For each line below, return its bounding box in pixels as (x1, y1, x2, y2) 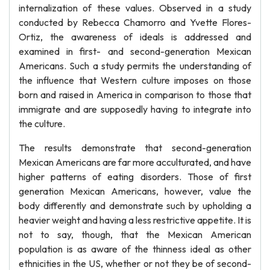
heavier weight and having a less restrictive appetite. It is (19, 214, 251, 226)
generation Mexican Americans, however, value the (19, 185, 251, 197)
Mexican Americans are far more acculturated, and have (19, 156, 251, 168)
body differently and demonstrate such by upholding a (19, 199, 251, 212)
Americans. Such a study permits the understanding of (19, 60, 251, 72)
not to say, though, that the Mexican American (19, 228, 251, 240)
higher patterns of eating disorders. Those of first (19, 171, 251, 183)
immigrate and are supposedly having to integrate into (19, 103, 251, 115)
